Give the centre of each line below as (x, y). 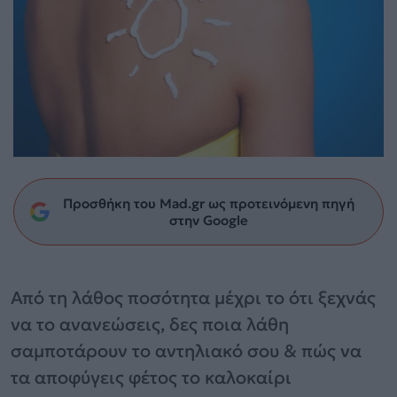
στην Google (208, 220)
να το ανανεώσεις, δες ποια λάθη (150, 324)
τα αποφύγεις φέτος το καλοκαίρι (151, 377)
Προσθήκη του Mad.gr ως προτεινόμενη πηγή (208, 203)
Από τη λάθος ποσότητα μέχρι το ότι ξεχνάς (193, 297)
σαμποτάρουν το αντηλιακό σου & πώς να (186, 350)
